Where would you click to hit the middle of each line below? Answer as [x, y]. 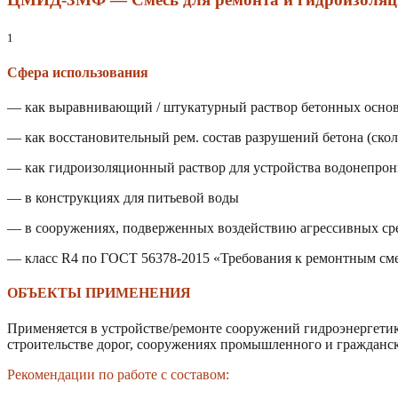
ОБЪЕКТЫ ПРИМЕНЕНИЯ [99, 293]
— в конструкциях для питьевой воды [123, 198]
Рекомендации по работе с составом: [118, 374]
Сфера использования [78, 72]
